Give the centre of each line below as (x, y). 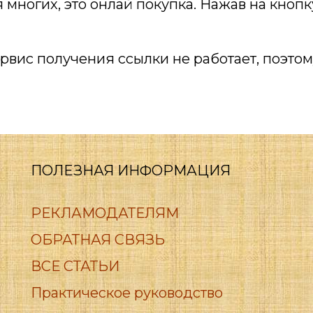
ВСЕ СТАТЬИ (75, 266)
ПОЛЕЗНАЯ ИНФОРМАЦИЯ (130, 170)
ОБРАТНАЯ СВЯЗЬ (97, 240)
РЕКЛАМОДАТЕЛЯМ (104, 213)
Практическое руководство (126, 293)
